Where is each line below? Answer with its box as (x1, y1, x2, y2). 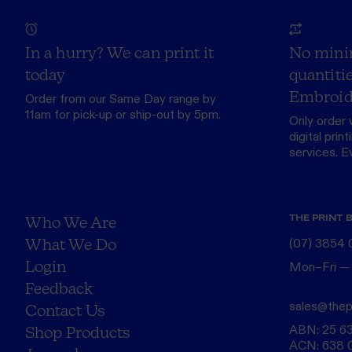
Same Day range (109, 90, 200, 108)
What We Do (25, 234, 116, 253)
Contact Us (25, 300, 105, 319)
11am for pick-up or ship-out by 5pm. (25, 106, 221, 123)
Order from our (25, 90, 109, 108)
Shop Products (25, 322, 130, 341)
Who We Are (25, 212, 116, 231)
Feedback (25, 278, 93, 297)
